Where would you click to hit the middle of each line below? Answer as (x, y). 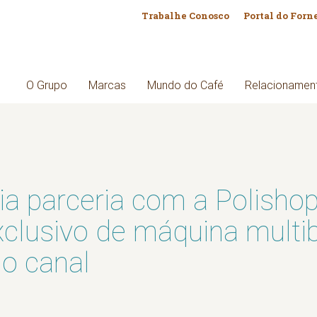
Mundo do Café (185, 85)
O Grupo (47, 85)
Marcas (107, 85)
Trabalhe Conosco (185, 16)
